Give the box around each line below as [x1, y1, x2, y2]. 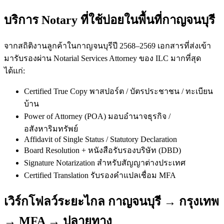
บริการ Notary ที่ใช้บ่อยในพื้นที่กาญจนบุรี [4, 13, 215, 27]
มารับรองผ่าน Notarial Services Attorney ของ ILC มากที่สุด [4, 54, 201, 63]
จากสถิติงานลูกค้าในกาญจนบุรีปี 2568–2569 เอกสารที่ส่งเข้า [4, 41, 211, 50]
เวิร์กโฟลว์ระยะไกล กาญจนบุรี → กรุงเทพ [4, 195, 219, 208]
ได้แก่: [4, 66, 25, 75]
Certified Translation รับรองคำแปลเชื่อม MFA [24, 171, 176, 180]
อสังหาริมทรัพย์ [24, 124, 78, 133]
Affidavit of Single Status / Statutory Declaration [24, 135, 177, 144]
